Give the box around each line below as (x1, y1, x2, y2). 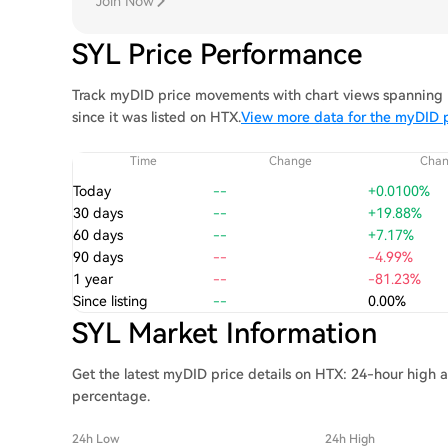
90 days (73, 249, 123, 265)
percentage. (72, 388, 150, 404)
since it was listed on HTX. (72, 109, 241, 125)
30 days (73, 205, 123, 221)
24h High (325, 432, 376, 446)
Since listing (73, 293, 148, 309)
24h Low (72, 432, 120, 446)
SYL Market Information (72, 317, 377, 350)
